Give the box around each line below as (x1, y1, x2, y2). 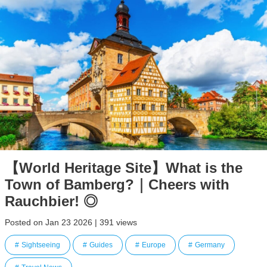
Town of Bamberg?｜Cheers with (5, 176, 229, 193)
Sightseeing (21, 241, 60, 249)
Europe (142, 241, 166, 249)
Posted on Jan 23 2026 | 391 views (5, 218, 137, 227)
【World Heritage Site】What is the (5, 160, 243, 176)
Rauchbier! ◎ (5, 193, 98, 209)
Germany (195, 241, 225, 249)
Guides (89, 241, 113, 249)
